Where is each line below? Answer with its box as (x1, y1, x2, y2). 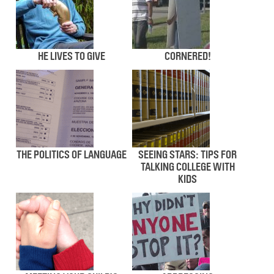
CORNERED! (164, 50, 211, 64)
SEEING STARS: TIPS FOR (138, 148, 237, 162)
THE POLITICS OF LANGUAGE (17, 148, 127, 162)
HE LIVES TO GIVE (38, 50, 106, 64)
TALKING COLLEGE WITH (140, 160, 235, 174)
